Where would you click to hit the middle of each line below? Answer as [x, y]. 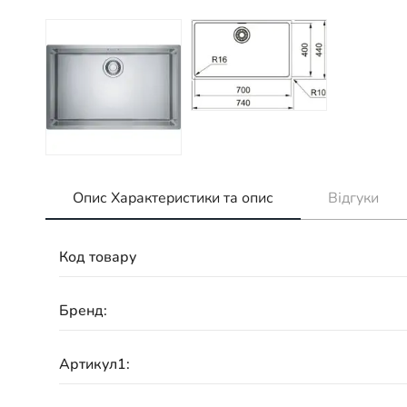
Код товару [98, 257]
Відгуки [353, 198]
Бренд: [83, 310]
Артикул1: [94, 364]
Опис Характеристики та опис [173, 198]
